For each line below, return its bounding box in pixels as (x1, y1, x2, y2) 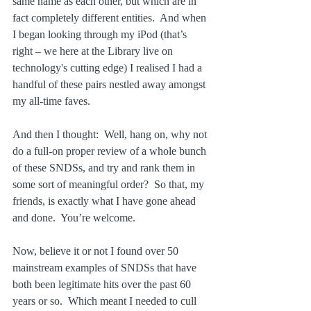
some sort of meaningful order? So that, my (12, 178, 207, 191)
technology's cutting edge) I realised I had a (12, 62, 205, 74)
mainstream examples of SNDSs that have (12, 262, 199, 274)
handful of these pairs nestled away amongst (12, 78, 208, 91)
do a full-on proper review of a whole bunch (12, 145, 209, 158)
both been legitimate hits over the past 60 (12, 278, 194, 291)
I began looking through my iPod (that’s (12, 28, 190, 41)
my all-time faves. (12, 95, 90, 108)
